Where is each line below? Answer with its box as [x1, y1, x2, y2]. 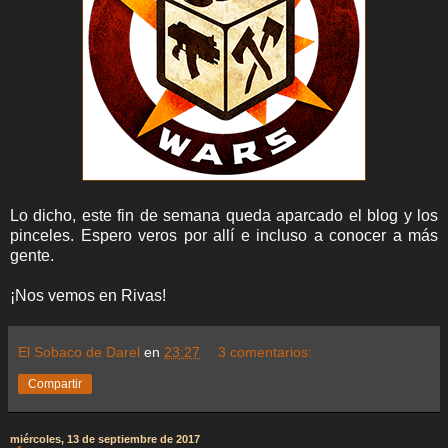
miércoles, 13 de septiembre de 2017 [10, 432, 200, 445]
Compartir [28, 376, 82, 391]
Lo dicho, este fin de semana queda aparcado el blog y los [10, 206, 438, 224]
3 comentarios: [218, 343, 313, 360]
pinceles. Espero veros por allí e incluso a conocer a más [10, 226, 438, 244]
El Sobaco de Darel [18, 343, 140, 360]
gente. [10, 246, 54, 264]
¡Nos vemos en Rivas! [10, 286, 166, 304]
